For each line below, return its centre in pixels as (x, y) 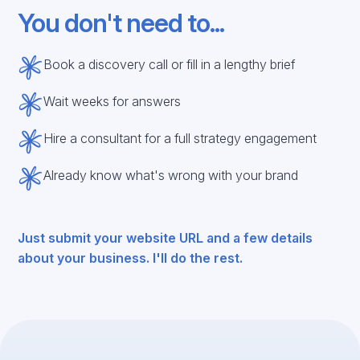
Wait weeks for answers (112, 101)
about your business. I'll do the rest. (131, 258)
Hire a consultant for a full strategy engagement (180, 138)
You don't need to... (121, 23)
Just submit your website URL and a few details (166, 238)
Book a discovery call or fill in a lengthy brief (170, 64)
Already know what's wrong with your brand (171, 175)
